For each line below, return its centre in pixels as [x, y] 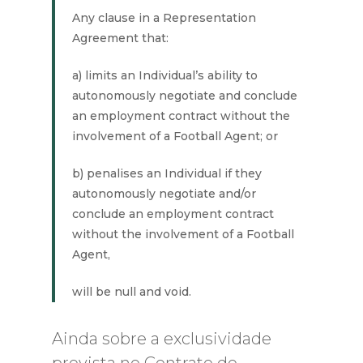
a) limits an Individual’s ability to [165, 75]
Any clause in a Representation [164, 18]
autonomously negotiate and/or [164, 194]
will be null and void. [132, 292]
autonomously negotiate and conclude [185, 96]
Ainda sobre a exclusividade [162, 339]
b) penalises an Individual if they [167, 173]
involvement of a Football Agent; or [175, 136]
